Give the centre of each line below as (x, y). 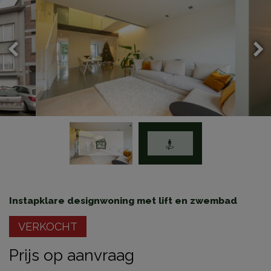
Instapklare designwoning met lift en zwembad (123, 200)
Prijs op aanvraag (72, 255)
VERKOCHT (48, 226)
